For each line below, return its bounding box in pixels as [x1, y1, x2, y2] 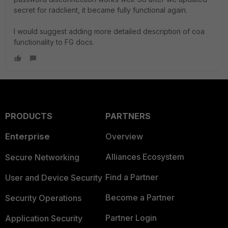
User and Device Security [5, 173, 102, 183]
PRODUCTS [5, 111, 52, 121]
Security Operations [5, 193, 81, 203]
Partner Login [105, 213, 157, 223]
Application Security [5, 213, 82, 223]
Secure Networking [5, 152, 79, 162]
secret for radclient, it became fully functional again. [14, 6, 189, 14]
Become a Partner [105, 192, 175, 203]
